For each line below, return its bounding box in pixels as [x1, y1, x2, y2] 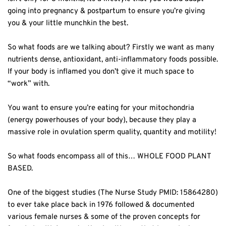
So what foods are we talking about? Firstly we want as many [8, 43, 214, 53]
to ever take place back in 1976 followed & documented [8, 200, 194, 210]
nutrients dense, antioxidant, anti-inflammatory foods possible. [8, 55, 218, 65]
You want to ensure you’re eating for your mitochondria [8, 103, 194, 114]
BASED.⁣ [8, 164, 33, 174]
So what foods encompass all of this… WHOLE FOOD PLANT [8, 152, 211, 162]
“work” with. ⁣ [8, 79, 51, 89]
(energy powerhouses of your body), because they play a [8, 116, 196, 126]
